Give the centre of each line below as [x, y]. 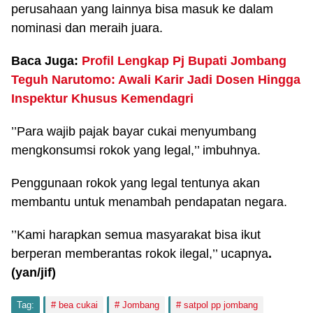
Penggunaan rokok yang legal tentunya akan [136, 183]
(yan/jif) [34, 272]
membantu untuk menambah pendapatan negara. [149, 202]
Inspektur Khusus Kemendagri [102, 99]
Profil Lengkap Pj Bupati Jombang [184, 61]
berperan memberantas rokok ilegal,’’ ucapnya [140, 254]
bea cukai [78, 305]
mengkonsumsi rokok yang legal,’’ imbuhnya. [136, 150]
